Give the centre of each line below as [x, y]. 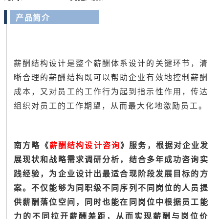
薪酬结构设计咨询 [85, 145]
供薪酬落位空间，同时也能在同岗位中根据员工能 [111, 202]
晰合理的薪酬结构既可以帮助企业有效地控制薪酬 [111, 77]
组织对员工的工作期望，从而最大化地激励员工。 [110, 106]
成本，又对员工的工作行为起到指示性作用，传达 [111, 92]
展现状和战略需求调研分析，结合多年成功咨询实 [111, 160]
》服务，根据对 [152, 145]
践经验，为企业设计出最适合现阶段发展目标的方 [111, 174]
